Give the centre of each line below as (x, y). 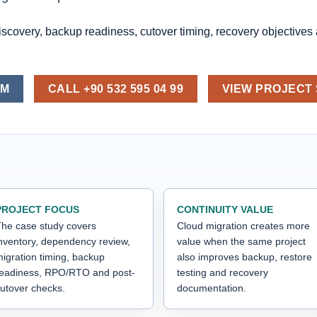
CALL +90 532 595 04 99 (116, 89)
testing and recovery (223, 272)
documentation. (212, 288)
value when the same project (241, 241)
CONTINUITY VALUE (225, 209)
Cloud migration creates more (243, 225)
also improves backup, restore (244, 257)
